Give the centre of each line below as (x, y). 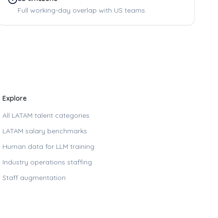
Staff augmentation (34, 178)
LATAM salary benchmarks (45, 131)
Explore (15, 98)
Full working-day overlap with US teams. (82, 10)
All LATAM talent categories (46, 115)
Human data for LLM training (49, 146)
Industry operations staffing (47, 162)
